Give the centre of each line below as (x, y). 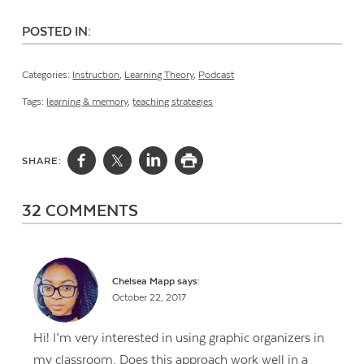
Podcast (217, 75)
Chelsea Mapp (144, 281)
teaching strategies (173, 102)
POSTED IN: (57, 32)
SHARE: (42, 162)
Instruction (96, 75)
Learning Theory (159, 75)
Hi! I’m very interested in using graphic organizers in (178, 338)
